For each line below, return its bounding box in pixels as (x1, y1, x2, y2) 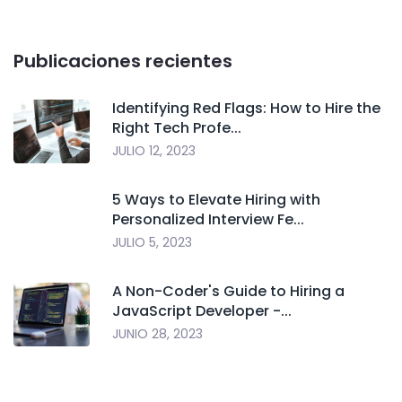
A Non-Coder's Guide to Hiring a (112, 281, 345, 302)
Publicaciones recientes (13, 48, 232, 74)
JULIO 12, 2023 (112, 142, 196, 161)
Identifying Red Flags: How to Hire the (112, 98, 380, 119)
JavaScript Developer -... (112, 301, 292, 322)
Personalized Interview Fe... (112, 209, 304, 231)
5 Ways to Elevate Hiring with (112, 189, 320, 211)
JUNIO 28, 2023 (112, 325, 203, 344)
